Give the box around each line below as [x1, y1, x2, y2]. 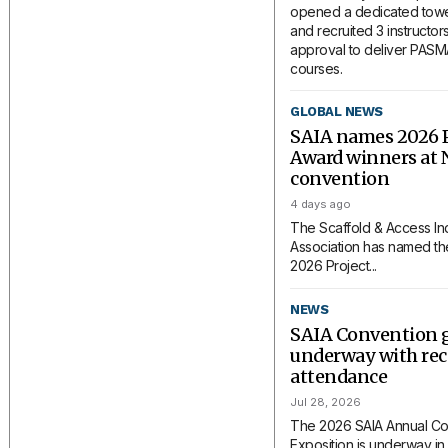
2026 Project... [290, 257, 377, 275]
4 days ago [290, 197, 352, 212]
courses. [290, 59, 343, 77]
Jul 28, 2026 [290, 394, 362, 409]
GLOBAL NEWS [290, 104, 383, 120]
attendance [290, 364, 388, 388]
